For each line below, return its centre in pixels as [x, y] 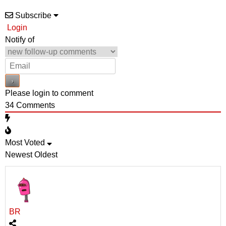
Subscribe [33, 16]
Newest [19, 155]
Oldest [46, 155]
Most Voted [25, 143]
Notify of [20, 40]
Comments [35, 105]
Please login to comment [49, 93]
